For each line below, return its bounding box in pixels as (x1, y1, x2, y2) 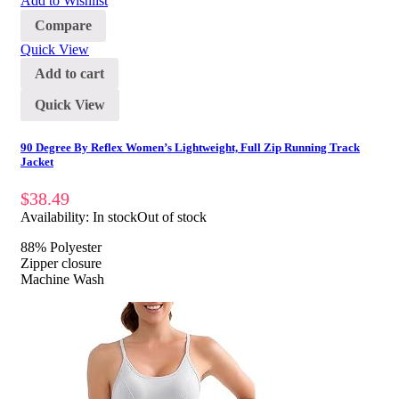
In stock (93, 209, 137, 225)
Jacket (20, 155, 53, 169)
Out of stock (137, 209, 207, 225)
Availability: (20, 209, 93, 225)
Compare (35, 17, 92, 33)
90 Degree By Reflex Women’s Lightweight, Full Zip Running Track (20, 141, 360, 155)
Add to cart (35, 65, 104, 81)
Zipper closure (20, 256, 102, 272)
